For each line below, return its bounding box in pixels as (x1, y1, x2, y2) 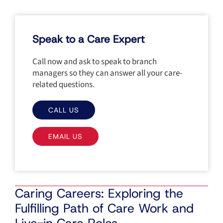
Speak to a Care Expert (32, 32, 144, 46)
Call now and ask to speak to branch (32, 55, 157, 68)
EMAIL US (48, 131, 83, 141)
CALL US (48, 105, 79, 114)
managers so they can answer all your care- (32, 67, 182, 79)
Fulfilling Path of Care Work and (15, 200, 194, 217)
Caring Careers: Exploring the (15, 185, 183, 202)
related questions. (32, 78, 95, 91)
